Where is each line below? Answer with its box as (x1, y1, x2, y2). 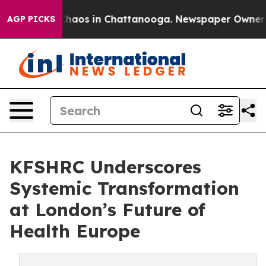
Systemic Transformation (9, 177, 239, 199)
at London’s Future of (9, 198, 205, 221)
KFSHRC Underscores (9, 156, 201, 178)
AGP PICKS (7, 14, 55, 24)
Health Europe (9, 220, 140, 242)
